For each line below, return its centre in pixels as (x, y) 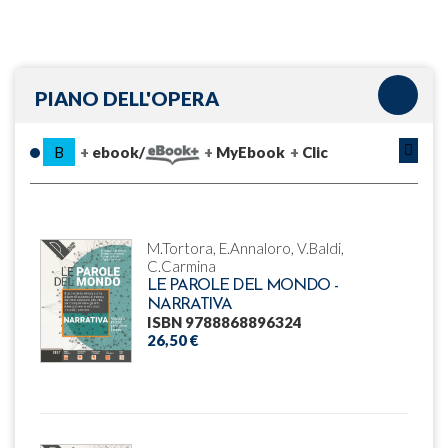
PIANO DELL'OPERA (126, 99)
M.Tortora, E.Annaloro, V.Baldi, (246, 247)
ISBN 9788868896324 (225, 321)
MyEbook (250, 151)
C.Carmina (182, 265)
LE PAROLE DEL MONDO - (242, 285)
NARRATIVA (189, 304)
